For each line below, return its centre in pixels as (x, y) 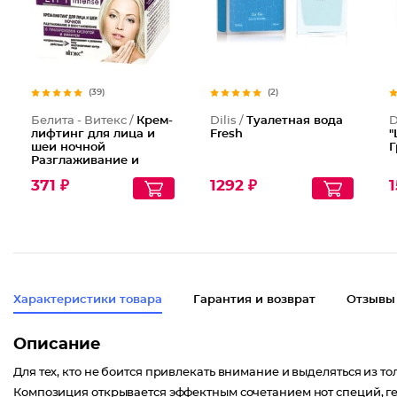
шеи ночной (68, 148)
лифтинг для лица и (93, 134)
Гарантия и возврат (254, 300)
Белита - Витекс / (84, 121)
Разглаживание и (85, 161)
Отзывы (371, 300)
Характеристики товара (88, 300)
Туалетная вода (294, 121)
